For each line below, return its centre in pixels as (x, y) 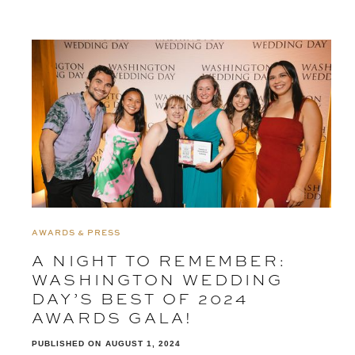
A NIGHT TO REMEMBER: (160, 261)
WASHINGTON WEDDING (158, 280)
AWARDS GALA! (113, 318)
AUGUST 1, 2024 (143, 344)
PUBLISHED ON (67, 344)
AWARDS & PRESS (76, 233)
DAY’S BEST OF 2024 (140, 299)
